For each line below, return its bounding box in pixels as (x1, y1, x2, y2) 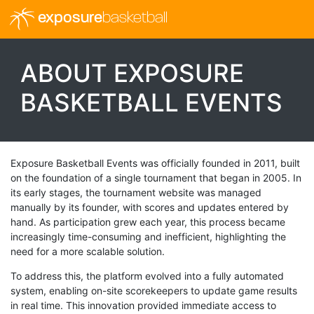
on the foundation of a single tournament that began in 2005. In (11, 171, 301, 184)
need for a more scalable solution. (11, 245, 165, 257)
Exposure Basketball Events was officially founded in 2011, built (11, 156, 300, 169)
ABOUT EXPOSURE (20, 57, 244, 88)
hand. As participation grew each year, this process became (11, 215, 285, 228)
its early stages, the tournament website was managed (11, 186, 261, 198)
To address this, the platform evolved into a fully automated (11, 269, 284, 282)
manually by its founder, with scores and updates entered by (11, 200, 289, 213)
